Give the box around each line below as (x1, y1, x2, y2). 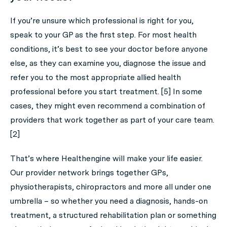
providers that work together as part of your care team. (10, 115, 214, 125)
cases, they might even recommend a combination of (10, 100, 205, 110)
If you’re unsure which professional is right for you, (10, 15, 194, 25)
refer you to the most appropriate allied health (10, 72, 181, 82)
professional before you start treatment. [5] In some (10, 86, 202, 96)
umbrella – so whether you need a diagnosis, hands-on (10, 196, 208, 206)
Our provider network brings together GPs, (10, 167, 168, 177)
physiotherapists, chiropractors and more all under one (10, 181, 211, 192)
